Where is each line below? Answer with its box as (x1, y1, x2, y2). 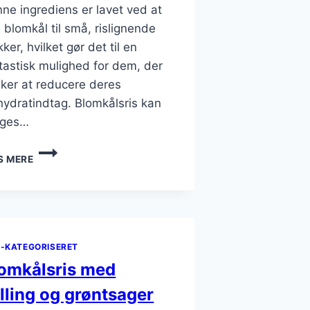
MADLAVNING (33, 216, 102, 228)
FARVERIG (33, 201, 84, 213)
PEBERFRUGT (33, 172, 100, 184)
